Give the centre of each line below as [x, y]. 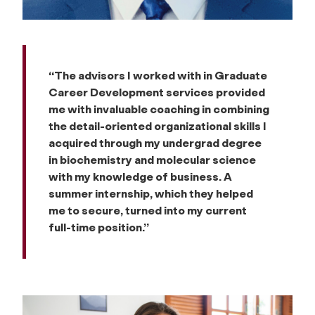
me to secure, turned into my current [148, 211]
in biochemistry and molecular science [152, 160]
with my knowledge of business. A [140, 177]
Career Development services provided [157, 93]
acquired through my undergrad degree [155, 143]
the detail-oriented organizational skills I [157, 127]
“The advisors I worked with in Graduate [158, 76]
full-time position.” [99, 228]
